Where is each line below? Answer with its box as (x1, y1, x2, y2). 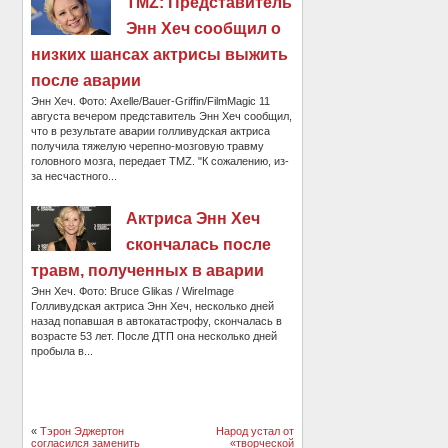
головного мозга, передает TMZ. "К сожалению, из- (31, 154, 290, 167)
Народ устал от (215, 424, 294, 437)
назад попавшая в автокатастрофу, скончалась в (31, 314, 283, 327)
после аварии (31, 71, 142, 89)
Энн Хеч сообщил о (126, 19, 282, 37)
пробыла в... (31, 344, 94, 357)
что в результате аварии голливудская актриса (31, 124, 271, 137)
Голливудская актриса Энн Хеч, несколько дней (31, 299, 275, 312)
